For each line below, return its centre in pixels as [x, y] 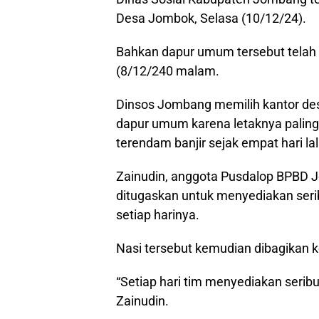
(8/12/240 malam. [168, 70]
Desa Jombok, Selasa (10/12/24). [211, 18]
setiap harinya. [158, 214]
